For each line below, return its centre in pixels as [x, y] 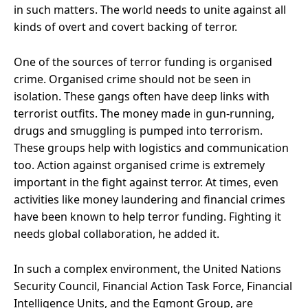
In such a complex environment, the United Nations [147, 268]
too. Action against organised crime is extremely [139, 165]
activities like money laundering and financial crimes [150, 199]
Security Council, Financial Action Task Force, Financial [153, 286]
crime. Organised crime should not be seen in [132, 79]
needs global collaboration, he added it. [117, 233]
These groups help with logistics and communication [151, 147]
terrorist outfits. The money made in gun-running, [144, 113]
